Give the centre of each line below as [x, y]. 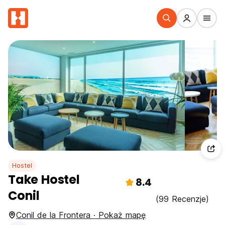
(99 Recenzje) [182, 199]
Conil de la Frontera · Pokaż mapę [81, 215]
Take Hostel [44, 180]
